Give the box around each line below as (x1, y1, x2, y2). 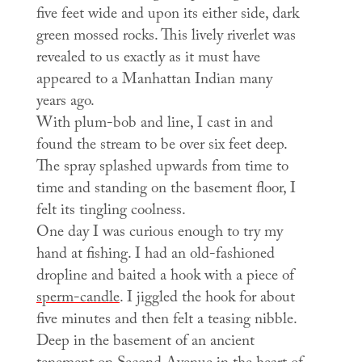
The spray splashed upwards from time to (36, 154, 288, 181)
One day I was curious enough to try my (36, 220, 283, 246)
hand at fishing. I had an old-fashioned (36, 242, 275, 268)
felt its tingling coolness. (36, 198, 186, 225)
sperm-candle (36, 285, 120, 312)
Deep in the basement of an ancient (36, 329, 255, 356)
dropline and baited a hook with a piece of (36, 263, 294, 290)
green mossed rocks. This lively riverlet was (36, 23, 296, 50)
